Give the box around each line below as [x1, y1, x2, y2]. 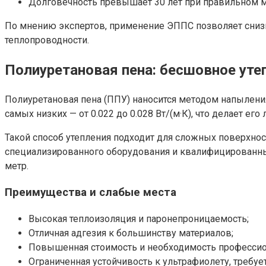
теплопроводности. [5, 34, 89, 46]
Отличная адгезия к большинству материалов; [28, 227, 233, 239]
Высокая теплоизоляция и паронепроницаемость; [28, 213, 249, 225]
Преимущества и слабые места [5, 186, 176, 199]
